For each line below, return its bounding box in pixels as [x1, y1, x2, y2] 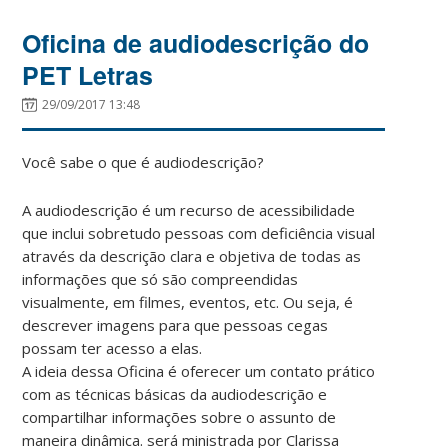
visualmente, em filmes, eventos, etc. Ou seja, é [22, 291, 354, 312]
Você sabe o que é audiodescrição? [22, 151, 265, 172]
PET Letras [22, 56, 154, 93]
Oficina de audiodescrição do [22, 24, 370, 61]
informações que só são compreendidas [22, 268, 299, 289]
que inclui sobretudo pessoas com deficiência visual [22, 222, 376, 243]
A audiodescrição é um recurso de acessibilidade [22, 199, 356, 220]
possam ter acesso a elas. [22, 337, 203, 358]
